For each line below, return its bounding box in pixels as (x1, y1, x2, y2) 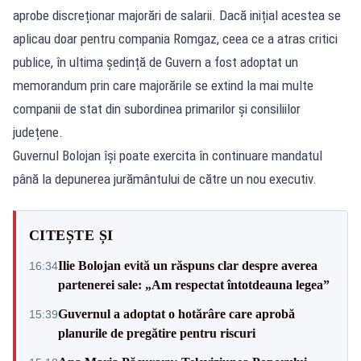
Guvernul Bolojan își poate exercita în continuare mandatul (13, 147, 322, 164)
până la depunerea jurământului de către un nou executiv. (13, 170, 317, 187)
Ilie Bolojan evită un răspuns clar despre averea (58, 258, 317, 272)
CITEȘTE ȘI (29, 226, 114, 243)
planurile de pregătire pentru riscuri (58, 326, 255, 340)
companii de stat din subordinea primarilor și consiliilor (13, 100, 301, 117)
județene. (13, 123, 63, 140)
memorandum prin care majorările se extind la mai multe (13, 77, 313, 93)
